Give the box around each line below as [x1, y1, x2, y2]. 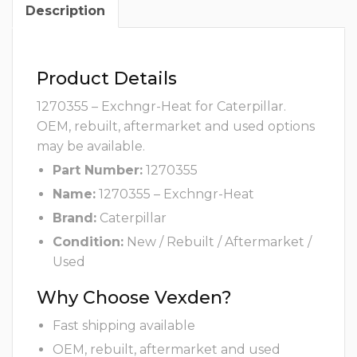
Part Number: [53, 163, 143, 178]
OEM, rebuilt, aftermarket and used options [37, 119, 315, 135]
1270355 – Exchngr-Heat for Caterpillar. [37, 99, 286, 115]
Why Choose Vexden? [37, 287, 232, 309]
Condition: [53, 234, 124, 250]
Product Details [37, 68, 177, 90]
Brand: [53, 210, 96, 226]
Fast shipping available [53, 318, 195, 334]
